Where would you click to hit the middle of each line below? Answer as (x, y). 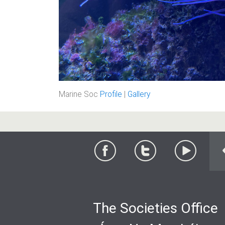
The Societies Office (155, 208)
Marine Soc (79, 94)
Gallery (139, 94)
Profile (111, 94)
